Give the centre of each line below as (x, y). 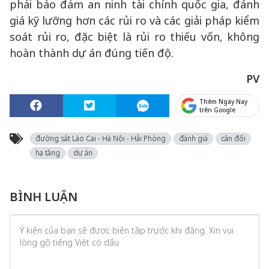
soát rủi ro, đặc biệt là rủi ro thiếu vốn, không (134, 37)
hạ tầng (48, 153)
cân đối (233, 138)
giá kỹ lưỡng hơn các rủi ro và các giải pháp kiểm (134, 20)
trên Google (218, 110)
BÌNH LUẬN (44, 197)
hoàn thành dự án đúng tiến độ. (92, 53)
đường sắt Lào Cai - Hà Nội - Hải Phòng (101, 138)
